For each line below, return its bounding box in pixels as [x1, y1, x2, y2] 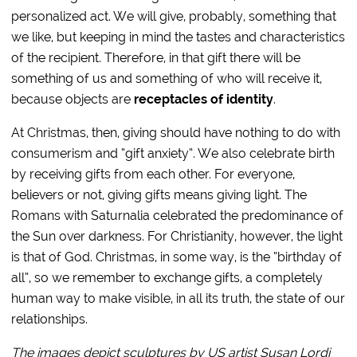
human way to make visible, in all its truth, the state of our [11, 291, 346, 306]
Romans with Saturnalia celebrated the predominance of [11, 208, 344, 223]
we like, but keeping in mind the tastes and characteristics [11, 29, 346, 45]
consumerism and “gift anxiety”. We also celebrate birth [11, 146, 335, 161]
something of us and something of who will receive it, [11, 71, 323, 86]
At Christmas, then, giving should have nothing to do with [11, 125, 341, 140]
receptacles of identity [134, 92, 274, 107]
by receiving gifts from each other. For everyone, [11, 167, 296, 182]
